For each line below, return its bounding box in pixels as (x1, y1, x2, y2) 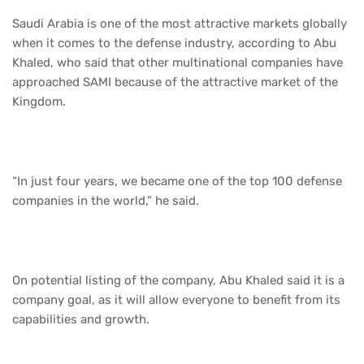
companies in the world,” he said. (12, 193, 199, 208)
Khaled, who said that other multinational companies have (12, 54, 343, 70)
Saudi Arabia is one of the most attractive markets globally (12, 15, 347, 31)
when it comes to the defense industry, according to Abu (12, 35, 336, 50)
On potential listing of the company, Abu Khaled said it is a (12, 272, 344, 288)
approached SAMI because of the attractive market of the (12, 74, 338, 89)
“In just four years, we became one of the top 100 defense (12, 173, 342, 188)
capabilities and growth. (12, 311, 149, 327)
